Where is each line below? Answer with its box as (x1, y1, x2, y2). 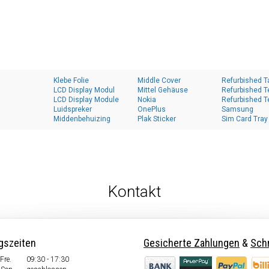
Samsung (222, 105, 253, 113)
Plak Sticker (138, 115, 176, 123)
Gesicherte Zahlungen (144, 237, 240, 249)
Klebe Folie (53, 76, 89, 85)
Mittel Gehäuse (138, 86, 188, 94)
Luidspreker (53, 105, 92, 113)
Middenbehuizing (53, 115, 110, 123)
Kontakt (108, 183, 161, 201)
